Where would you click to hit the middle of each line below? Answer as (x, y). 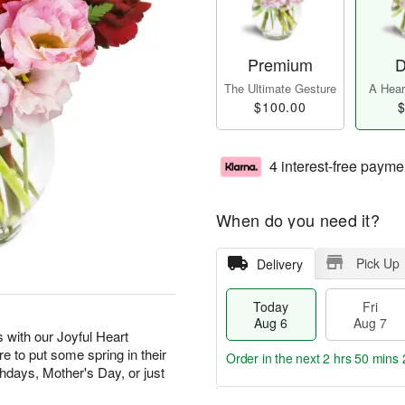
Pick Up (377, 264)
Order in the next (275, 358)
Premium (280, 65)
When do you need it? (298, 220)
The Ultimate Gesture (280, 89)
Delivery (279, 264)
